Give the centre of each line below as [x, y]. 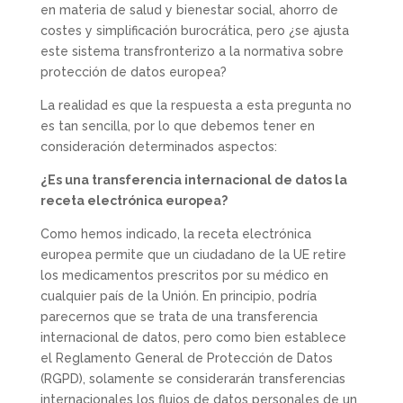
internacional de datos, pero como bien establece [193, 337]
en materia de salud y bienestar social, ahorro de [189, 9]
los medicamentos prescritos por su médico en [184, 275]
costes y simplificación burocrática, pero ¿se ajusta [194, 30]
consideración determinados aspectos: [158, 146]
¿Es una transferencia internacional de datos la [193, 179]
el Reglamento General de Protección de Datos [186, 358]
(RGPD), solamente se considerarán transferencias [193, 378]
